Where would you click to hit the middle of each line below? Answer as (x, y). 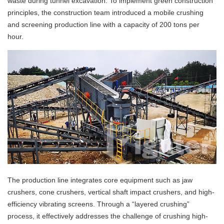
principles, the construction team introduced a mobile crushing (105, 13)
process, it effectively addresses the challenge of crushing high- (108, 216)
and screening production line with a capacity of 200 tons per (103, 25)
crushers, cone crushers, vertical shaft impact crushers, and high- (111, 192)
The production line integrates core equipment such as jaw (100, 180)
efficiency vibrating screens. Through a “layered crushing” (98, 204)
